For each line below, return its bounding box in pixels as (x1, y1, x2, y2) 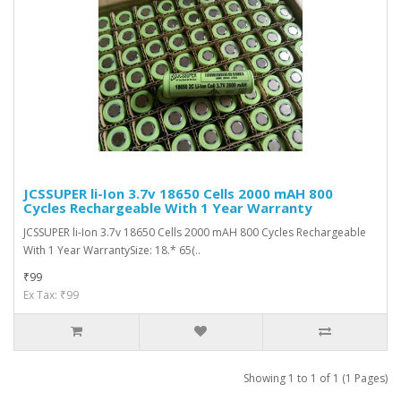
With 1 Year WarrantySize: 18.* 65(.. (23, 243, 200, 259)
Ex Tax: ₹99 (23, 287, 79, 303)
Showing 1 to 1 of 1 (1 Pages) (243, 371, 388, 387)
